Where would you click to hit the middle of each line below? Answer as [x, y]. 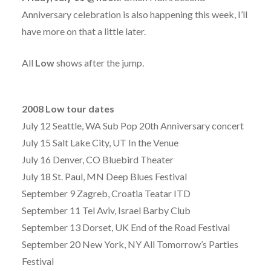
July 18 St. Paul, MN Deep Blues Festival [104, 177]
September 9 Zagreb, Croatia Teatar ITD [106, 194]
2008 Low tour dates [68, 109]
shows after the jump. [99, 63]
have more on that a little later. [83, 31]
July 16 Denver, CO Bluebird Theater [97, 160]
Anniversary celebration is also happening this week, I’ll [134, 15]
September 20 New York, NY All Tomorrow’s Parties [130, 244]
